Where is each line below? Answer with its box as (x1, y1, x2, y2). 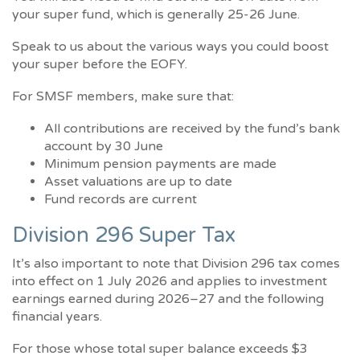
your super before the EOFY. (12, 56, 187, 73)
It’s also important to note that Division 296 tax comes (12, 256, 340, 272)
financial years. (12, 309, 102, 325)
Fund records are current (44, 191, 197, 208)
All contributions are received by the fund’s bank (44, 121, 340, 137)
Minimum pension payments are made (44, 156, 276, 173)
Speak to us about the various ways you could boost (12, 39, 329, 55)
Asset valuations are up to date (44, 174, 232, 190)
